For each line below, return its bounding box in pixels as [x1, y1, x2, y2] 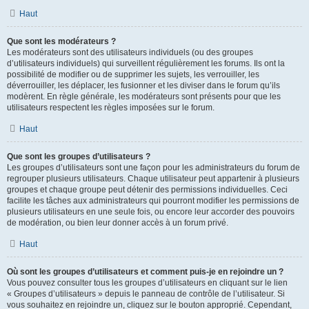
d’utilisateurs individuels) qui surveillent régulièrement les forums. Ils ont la [7, 59, 285, 68]
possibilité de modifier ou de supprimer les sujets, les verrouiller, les [7, 70, 259, 79]
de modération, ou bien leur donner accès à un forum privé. [7, 218, 228, 228]
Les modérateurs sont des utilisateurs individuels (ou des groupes [7, 48, 253, 57]
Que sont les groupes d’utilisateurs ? [7, 152, 150, 161]
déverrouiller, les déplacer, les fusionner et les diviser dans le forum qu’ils [7, 81, 280, 90]
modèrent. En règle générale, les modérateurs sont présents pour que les [7, 92, 281, 101]
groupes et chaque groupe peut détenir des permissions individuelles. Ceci [7, 185, 288, 195]
